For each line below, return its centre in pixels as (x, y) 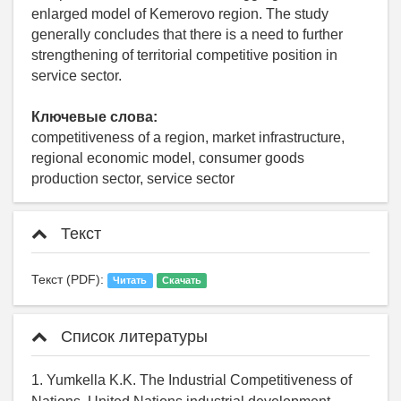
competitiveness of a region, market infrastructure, (188, 138)
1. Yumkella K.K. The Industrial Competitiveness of (192, 380)
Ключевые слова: (94, 117)
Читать (130, 281)
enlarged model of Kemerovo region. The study (180, 14)
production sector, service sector (133, 179)
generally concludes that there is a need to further (187, 35)
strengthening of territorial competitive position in (184, 55)
